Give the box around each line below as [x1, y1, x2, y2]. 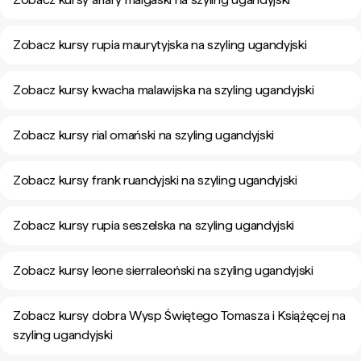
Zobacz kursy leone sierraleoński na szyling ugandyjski [13, 263, 313, 278]
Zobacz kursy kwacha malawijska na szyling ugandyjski [13, 82, 314, 98]
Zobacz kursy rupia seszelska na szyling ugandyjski [13, 218, 294, 233]
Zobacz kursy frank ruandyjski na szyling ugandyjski [13, 172, 297, 188]
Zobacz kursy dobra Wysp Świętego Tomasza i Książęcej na [13, 308, 346, 323]
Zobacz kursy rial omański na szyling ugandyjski [13, 127, 274, 143]
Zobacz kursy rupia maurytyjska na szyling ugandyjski [13, 37, 307, 52]
